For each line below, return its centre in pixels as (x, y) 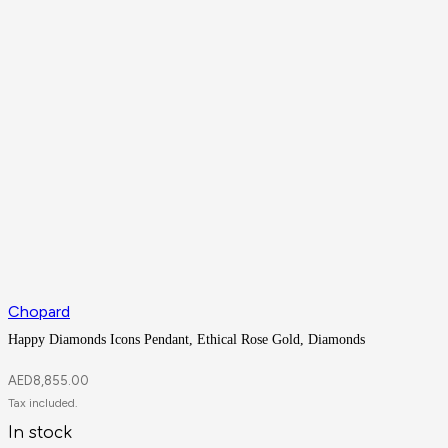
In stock (40, 432)
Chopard (39, 311)
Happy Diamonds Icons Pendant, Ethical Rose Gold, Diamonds (186, 340)
